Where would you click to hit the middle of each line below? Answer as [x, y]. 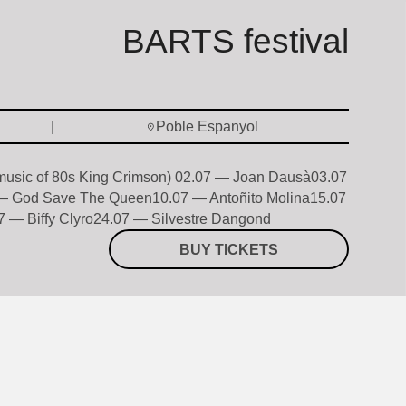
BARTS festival [236, 41]
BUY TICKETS [229, 249]
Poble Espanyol [207, 126]
